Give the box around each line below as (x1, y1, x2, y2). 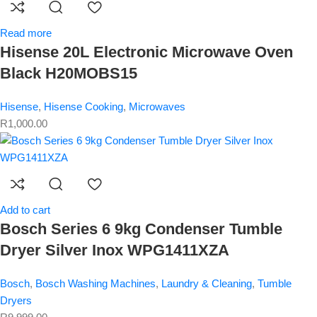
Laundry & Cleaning (161, 277, 252, 290)
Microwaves (129, 100, 185, 113)
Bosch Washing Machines (35, 277, 156, 290)
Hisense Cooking (44, 100, 123, 113)
